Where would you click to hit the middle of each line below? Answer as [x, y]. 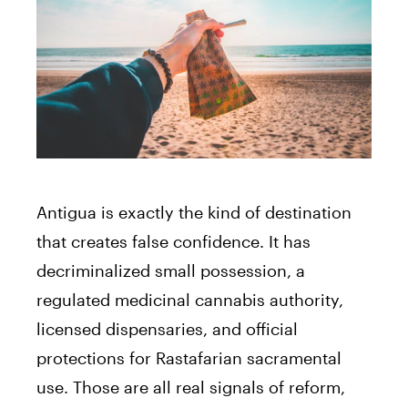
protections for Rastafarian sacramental [189, 358]
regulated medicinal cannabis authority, [190, 300]
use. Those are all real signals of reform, [191, 388]
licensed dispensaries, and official [167, 329]
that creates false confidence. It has [173, 242]
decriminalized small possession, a [171, 271]
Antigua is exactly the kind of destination [194, 213]
